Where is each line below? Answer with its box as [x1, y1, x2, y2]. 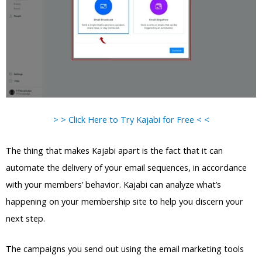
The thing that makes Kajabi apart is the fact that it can [6, 144, 223, 156]
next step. [6, 212, 45, 224]
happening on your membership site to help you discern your [6, 195, 243, 207]
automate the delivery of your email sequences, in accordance [6, 161, 247, 173]
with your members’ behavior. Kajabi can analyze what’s [6, 178, 221, 190]
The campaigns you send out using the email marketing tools [6, 242, 244, 254]
